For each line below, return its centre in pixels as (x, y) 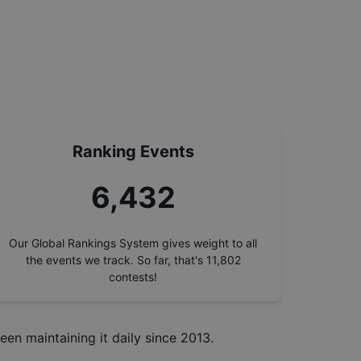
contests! (133, 277)
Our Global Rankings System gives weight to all (133, 243)
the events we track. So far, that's (114, 260)
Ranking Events (133, 151)
